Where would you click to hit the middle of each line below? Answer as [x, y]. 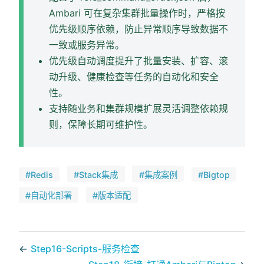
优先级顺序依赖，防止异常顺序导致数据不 [139, 29]
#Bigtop [214, 174]
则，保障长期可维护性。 [101, 125]
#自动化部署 [49, 195]
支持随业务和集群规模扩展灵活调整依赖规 [139, 109]
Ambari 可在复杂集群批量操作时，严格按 [137, 13]
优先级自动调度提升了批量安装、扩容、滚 [139, 61]
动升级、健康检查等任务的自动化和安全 [134, 77]
